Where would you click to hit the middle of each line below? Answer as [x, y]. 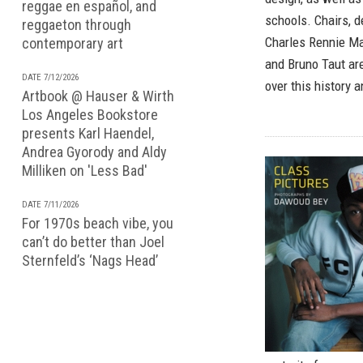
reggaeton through [77, 25]
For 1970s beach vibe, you [98, 223]
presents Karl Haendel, [88, 133]
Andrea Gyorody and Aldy [94, 152]
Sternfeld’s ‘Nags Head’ [90, 261]
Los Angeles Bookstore [90, 115]
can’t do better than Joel [93, 242]
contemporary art [73, 43]
